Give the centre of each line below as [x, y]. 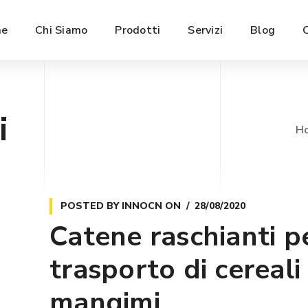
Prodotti [138, 30]
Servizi [205, 30]
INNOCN [142, 206]
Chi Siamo [62, 30]
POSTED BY [91, 206]
